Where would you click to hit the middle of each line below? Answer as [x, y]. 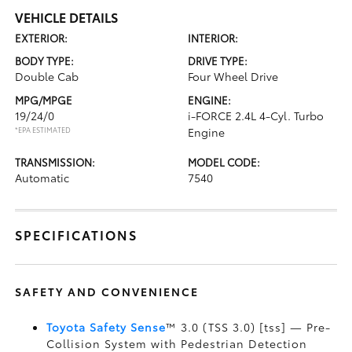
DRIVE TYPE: [218, 60]
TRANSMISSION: [55, 162]
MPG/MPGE [44, 100]
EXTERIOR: [42, 38]
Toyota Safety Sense [106, 327]
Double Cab [47, 76]
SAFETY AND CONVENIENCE [107, 291]
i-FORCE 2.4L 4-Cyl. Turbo [256, 115]
